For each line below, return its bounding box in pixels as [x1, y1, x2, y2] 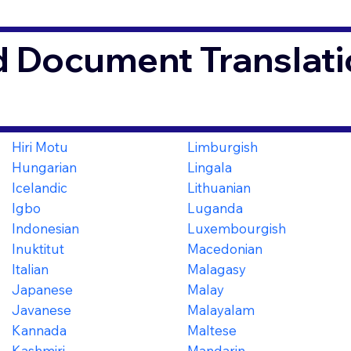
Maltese [186, 321, 237, 338]
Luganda [186, 199, 243, 216]
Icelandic [11, 179, 67, 196]
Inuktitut [11, 240, 64, 257]
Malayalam [186, 301, 255, 318]
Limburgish [186, 138, 258, 155]
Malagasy [186, 260, 246, 277]
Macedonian [186, 240, 262, 257]
